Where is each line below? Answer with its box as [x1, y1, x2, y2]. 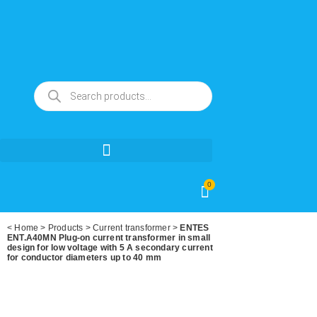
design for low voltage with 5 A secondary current [7, 243, 213, 253]
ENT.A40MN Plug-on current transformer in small [7, 233, 211, 243]
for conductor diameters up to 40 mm [7, 253, 161, 263]
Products [47, 223, 83, 233]
